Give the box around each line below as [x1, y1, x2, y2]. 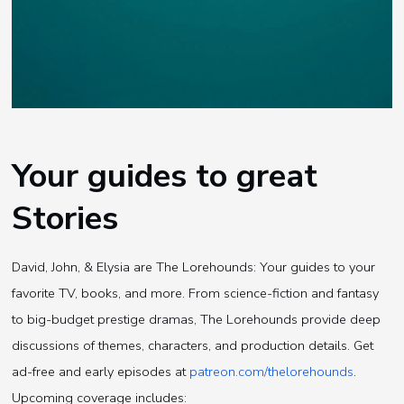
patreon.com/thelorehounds [189, 363, 354, 381]
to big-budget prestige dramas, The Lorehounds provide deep [12, 310, 381, 329]
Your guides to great [12, 152, 318, 198]
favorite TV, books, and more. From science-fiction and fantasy [12, 284, 380, 303]
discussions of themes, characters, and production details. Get [12, 336, 374, 355]
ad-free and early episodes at [12, 363, 190, 381]
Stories [12, 195, 119, 241]
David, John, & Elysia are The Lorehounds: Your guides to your [12, 258, 376, 277]
